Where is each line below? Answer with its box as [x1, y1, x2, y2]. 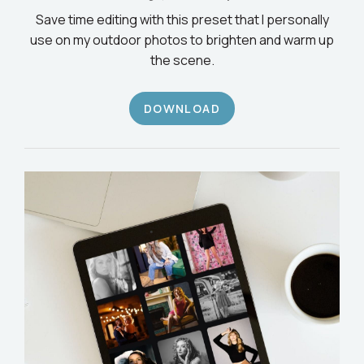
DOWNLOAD [143, 100, 221, 116]
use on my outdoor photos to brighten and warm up [30, 30, 334, 49]
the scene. [149, 50, 214, 69]
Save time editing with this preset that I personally [35, 10, 329, 28]
